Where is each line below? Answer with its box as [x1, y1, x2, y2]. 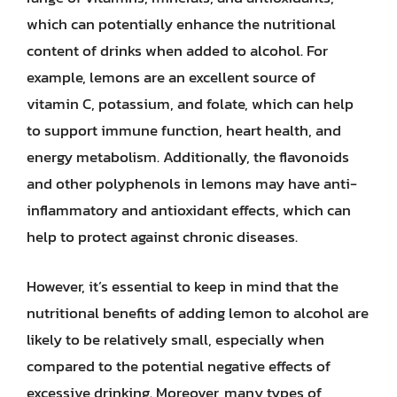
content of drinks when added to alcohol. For [27, 39, 328, 62]
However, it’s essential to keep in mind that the [27, 274, 339, 298]
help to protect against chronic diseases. [27, 225, 298, 248]
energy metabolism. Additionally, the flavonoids [27, 145, 349, 168]
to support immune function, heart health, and [27, 119, 341, 142]
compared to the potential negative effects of [27, 354, 331, 378]
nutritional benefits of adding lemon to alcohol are [27, 300, 369, 324]
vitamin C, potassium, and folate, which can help [27, 92, 354, 115]
